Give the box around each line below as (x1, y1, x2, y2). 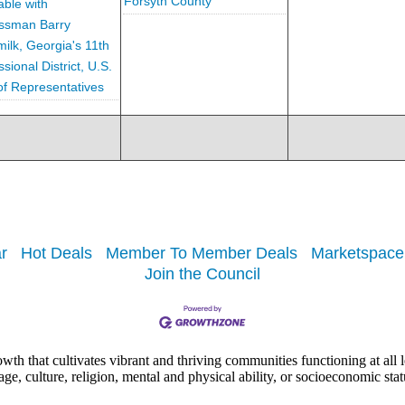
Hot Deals (21, 244, 92, 263)
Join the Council (145, 265, 260, 284)
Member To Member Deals (106, 244, 297, 263)
